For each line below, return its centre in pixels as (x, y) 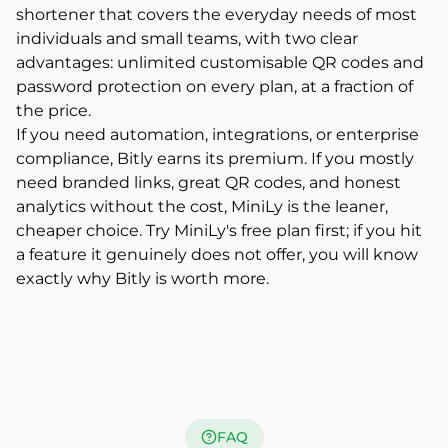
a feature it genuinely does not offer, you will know (217, 254)
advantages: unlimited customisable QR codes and (220, 62)
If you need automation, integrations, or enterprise (217, 134)
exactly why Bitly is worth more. (142, 278)
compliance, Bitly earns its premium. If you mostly (215, 158)
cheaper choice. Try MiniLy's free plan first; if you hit (219, 230)
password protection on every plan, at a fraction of (214, 86)
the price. (53, 110)
